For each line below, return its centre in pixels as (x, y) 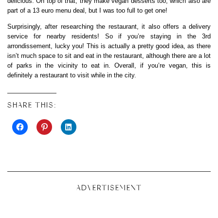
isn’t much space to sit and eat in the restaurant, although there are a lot (109, 55)
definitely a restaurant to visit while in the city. (72, 75)
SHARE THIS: (32, 105)
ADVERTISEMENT (109, 188)
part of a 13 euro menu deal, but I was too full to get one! (87, 10)
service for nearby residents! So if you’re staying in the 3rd (109, 36)
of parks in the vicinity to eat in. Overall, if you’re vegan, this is (109, 65)
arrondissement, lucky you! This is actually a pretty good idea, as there (109, 46)
